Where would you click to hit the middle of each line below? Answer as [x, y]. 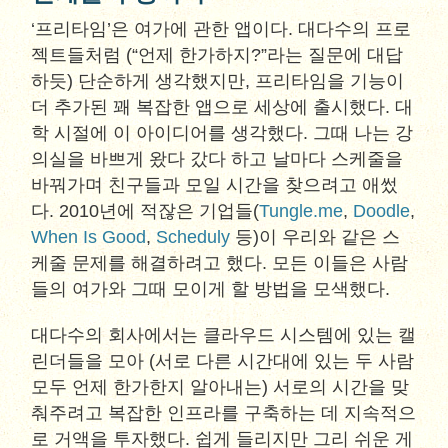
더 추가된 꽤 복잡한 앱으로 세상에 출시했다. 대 [222, 107]
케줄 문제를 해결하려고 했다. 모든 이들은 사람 [220, 263]
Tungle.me [301, 211]
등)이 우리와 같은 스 [315, 237]
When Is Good [89, 237]
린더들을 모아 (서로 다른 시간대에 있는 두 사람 [223, 361]
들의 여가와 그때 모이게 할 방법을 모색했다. [211, 289]
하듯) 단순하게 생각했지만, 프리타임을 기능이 [218, 81]
